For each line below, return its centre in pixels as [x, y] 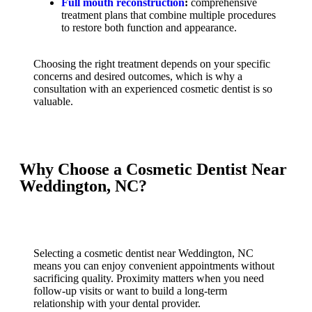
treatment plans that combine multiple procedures [169, 15]
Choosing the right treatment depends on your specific [152, 63]
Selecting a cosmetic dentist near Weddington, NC [143, 253]
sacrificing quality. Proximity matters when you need [149, 278]
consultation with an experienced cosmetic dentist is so [153, 88]
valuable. [53, 101]
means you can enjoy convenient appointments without [154, 265]
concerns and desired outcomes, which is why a [138, 76]
